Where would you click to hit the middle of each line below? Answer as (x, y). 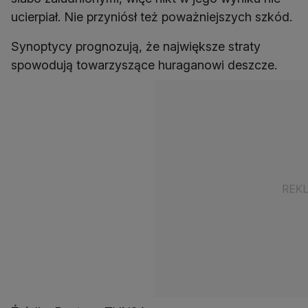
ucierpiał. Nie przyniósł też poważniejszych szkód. (152, 17)
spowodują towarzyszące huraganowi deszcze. (144, 65)
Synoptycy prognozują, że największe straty (136, 46)
